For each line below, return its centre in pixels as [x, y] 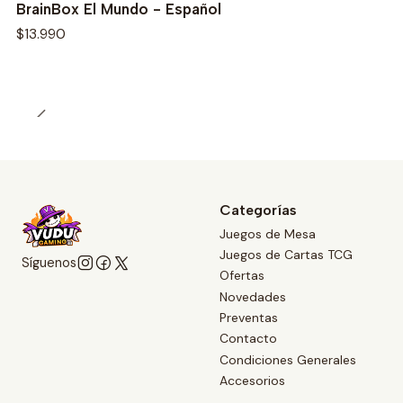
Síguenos [49, 263]
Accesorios [252, 381]
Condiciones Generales [288, 359]
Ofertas [242, 276]
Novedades [253, 296]
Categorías [258, 210]
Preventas [249, 318]
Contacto [248, 339]
